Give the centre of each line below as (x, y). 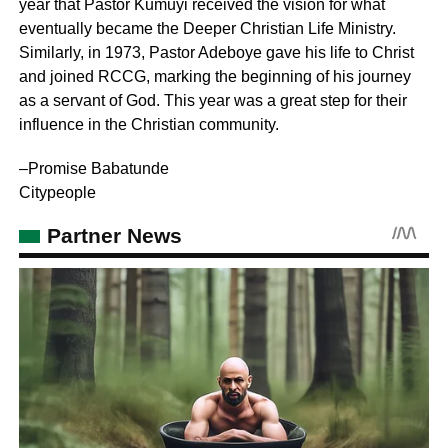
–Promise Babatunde (93, 168)
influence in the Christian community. (148, 124)
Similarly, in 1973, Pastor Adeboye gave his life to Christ (216, 52)
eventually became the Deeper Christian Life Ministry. (207, 28)
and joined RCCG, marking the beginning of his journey (214, 76)
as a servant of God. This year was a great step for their (212, 100)
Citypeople (57, 192)
